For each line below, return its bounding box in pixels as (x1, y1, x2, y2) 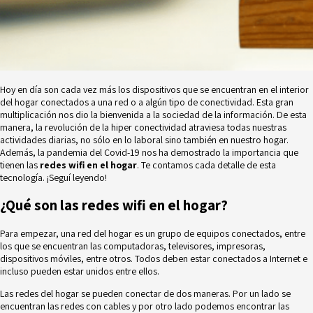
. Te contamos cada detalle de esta (137, 158, 276, 171)
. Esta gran (252, 95, 293, 108)
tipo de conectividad (169, 95, 252, 108)
